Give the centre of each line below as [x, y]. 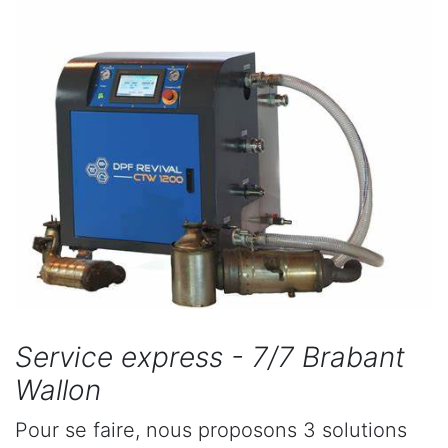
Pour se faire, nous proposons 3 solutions [211, 430]
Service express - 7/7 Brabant [210, 357]
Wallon [58, 390]
